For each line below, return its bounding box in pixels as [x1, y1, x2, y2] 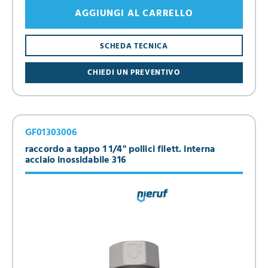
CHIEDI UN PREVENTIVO [87, 66, 181, 79]
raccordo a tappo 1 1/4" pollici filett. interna [25, 142, 215, 158]
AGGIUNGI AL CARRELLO [75, 5, 193, 22]
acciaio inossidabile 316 [25, 153, 126, 169]
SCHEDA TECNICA [100, 39, 168, 53]
